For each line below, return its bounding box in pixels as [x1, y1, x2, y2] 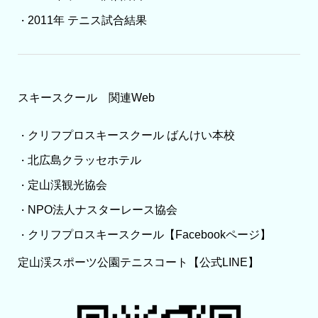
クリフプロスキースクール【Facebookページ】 [27, 229, 271, 241]
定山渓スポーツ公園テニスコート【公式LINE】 [17, 256, 259, 269]
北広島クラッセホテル [27, 154, 141, 167]
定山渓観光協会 [27, 179, 107, 192]
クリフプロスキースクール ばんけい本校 [27, 129, 235, 142]
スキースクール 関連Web [17, 92, 155, 104]
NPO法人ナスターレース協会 [27, 204, 177, 216]
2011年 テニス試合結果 [27, 14, 147, 27]
